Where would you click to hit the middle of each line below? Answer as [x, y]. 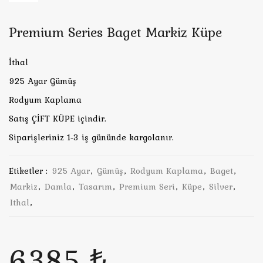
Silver [221, 187]
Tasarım [95, 187]
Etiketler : [28, 171]
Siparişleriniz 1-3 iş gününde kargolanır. [91, 137]
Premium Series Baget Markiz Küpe [115, 32]
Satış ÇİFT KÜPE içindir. [58, 119]
